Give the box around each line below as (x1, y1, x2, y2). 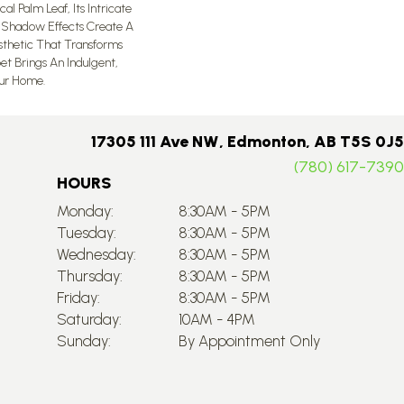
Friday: (56, 289, 100, 307)
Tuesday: (56, 224, 116, 242)
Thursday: (56, 267, 123, 285)
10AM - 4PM (178, 310, 255, 328)
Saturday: (56, 310, 122, 328)
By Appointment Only (178, 332, 320, 350)
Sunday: (56, 332, 111, 350)
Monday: (56, 202, 114, 220)
